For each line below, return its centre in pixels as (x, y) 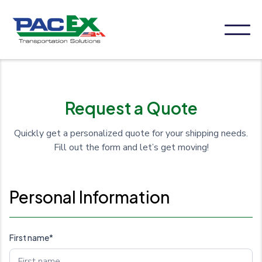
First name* (31, 238)
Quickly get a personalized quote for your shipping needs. (131, 134)
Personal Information (89, 197)
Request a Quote (131, 108)
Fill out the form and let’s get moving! (131, 148)
